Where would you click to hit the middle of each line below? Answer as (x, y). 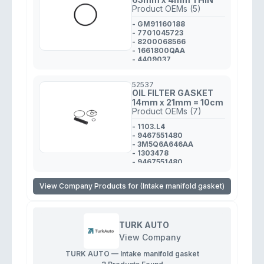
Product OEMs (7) (167, 111)
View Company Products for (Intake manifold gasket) (132, 186)
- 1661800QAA (159, 50)
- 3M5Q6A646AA (163, 144)
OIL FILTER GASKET (173, 93)
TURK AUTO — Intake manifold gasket (132, 254)
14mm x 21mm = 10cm (178, 102)
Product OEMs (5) (166, 9)
